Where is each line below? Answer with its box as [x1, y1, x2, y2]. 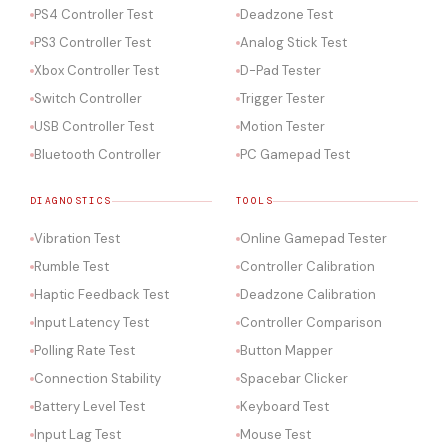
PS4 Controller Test [34, 6, 153, 23]
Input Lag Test [34, 426, 121, 443]
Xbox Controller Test [34, 62, 159, 79]
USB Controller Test [34, 118, 154, 135]
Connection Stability [34, 370, 161, 387]
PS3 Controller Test [34, 34, 151, 51]
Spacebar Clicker [240, 370, 348, 387]
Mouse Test [240, 426, 311, 443]
